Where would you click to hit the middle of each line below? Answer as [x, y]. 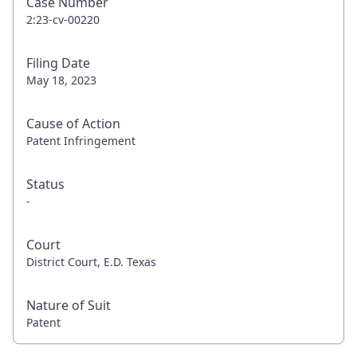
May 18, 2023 [61, 80]
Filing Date [58, 63]
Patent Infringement [81, 141]
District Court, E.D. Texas [91, 262]
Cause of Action [73, 124]
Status [45, 184]
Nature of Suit [69, 305]
